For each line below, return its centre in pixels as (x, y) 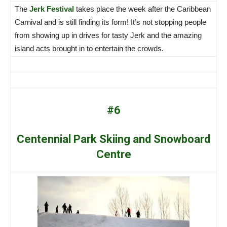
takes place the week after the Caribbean (142, 9)
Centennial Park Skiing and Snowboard (113, 139)
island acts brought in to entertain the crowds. (89, 48)
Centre (113, 154)
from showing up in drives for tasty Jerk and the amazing (108, 35)
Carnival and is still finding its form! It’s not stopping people (110, 22)
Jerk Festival (52, 9)
